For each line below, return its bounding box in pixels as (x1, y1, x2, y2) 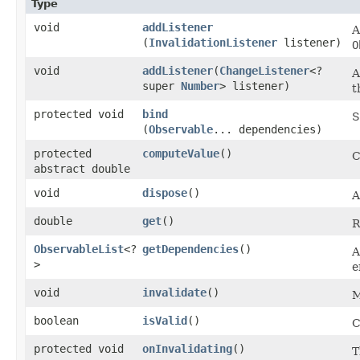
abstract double (34, 162, 130, 176)
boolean (34, 314, 79, 328)
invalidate (142, 286, 207, 300)
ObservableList (34, 243, 124, 256)
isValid (142, 314, 187, 328)
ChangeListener (219, 64, 309, 78)
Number (181, 80, 219, 93)
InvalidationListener (149, 36, 277, 50)
